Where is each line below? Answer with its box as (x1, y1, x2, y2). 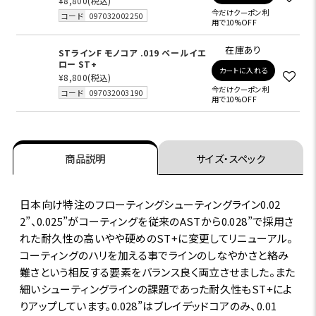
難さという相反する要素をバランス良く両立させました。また (19, 264, 296, 279)
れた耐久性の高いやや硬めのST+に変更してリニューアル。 (19, 230, 293, 245)
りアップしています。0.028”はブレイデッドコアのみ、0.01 (19, 298, 277, 313)
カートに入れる (219, 65, 268, 75)
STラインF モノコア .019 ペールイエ (58, 47, 207, 59)
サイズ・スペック (195, 150, 266, 166)
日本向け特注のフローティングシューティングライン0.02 (19, 196, 281, 212)
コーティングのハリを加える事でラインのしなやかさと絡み (19, 247, 289, 262)
